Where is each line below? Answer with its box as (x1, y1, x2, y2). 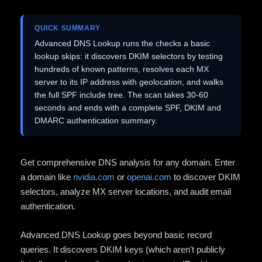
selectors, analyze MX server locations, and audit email (20, 186, 231, 196)
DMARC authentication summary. (35, 115, 157, 125)
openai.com (127, 171, 171, 182)
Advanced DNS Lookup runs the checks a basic (35, 38, 210, 48)
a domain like (20, 171, 73, 182)
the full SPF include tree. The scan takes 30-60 (35, 89, 208, 99)
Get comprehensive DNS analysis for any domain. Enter (20, 157, 235, 167)
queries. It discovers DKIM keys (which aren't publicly (20, 244, 225, 254)
